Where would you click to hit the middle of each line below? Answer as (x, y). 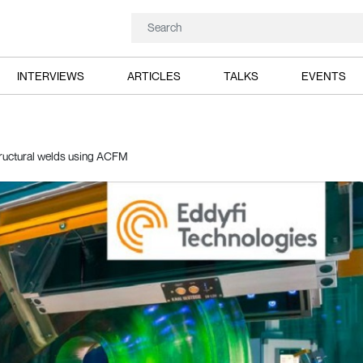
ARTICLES (154, 75)
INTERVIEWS (50, 75)
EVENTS (324, 75)
